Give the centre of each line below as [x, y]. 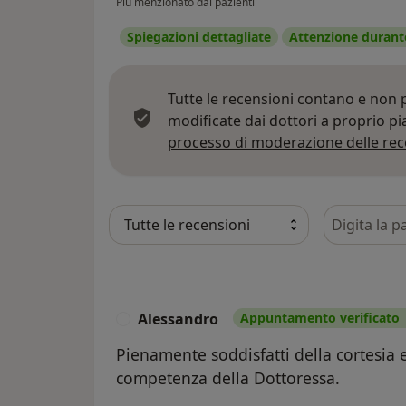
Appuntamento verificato [320, 317]
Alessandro [178, 319]
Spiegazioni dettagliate [199, 36]
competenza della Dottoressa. [228, 377]
